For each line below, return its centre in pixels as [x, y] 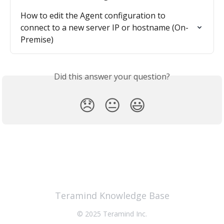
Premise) [37, 39]
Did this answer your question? [112, 76]
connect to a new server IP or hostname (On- [104, 27]
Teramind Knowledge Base [112, 195]
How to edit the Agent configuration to [94, 15]
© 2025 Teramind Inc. [112, 214]
